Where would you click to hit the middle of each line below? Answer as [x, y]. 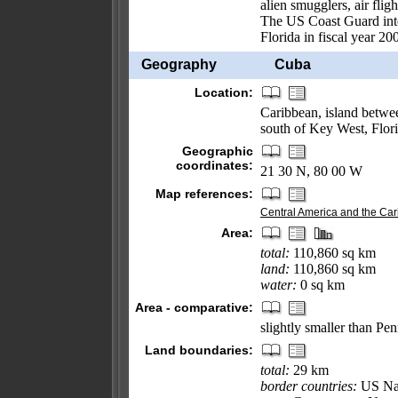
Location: [224, 92]
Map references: [204, 194]
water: [279, 285]
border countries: [309, 386]
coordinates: [215, 165]
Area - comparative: [194, 307]
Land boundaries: [199, 350]
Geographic [218, 151]
